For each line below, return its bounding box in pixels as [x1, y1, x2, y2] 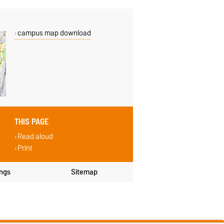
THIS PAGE [14, 114, 49, 129]
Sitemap [70, 165, 97, 178]
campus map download [17, 26, 91, 39]
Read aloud [17, 130, 53, 143]
